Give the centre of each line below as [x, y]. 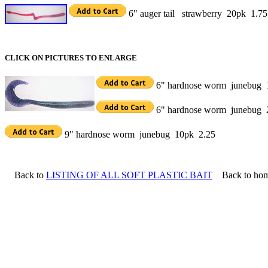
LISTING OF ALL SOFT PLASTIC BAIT [129, 175]
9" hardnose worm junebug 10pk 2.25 [139, 134]
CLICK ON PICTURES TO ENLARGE [71, 57]
